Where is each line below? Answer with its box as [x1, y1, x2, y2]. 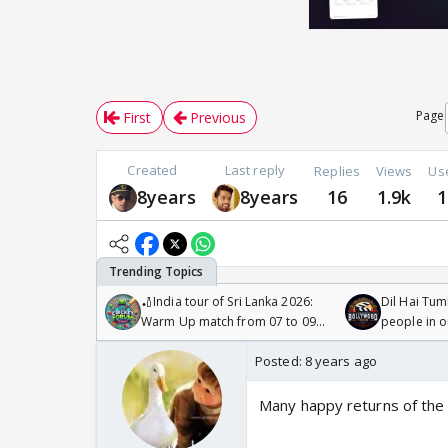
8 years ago [304, 352, 377, 371]
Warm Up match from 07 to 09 [141, 313, 316, 331]
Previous [189, 108, 247, 128]
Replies [314, 161, 360, 180]
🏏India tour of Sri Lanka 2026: [141, 293, 313, 311]
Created [127, 161, 178, 180]
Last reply [224, 161, 285, 180]
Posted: [255, 352, 305, 371]
